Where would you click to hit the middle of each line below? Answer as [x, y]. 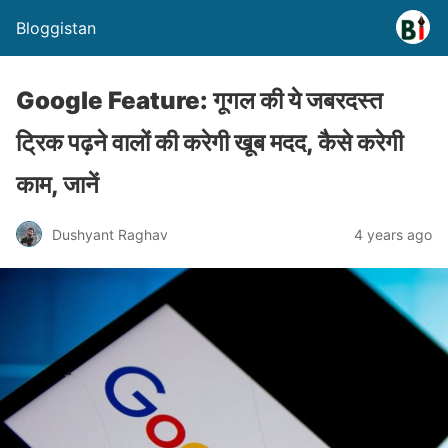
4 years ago [393, 234]
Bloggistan [56, 28]
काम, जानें [57, 184]
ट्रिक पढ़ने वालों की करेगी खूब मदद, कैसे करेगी [209, 142]
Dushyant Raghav [110, 234]
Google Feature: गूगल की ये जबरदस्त [199, 100]
